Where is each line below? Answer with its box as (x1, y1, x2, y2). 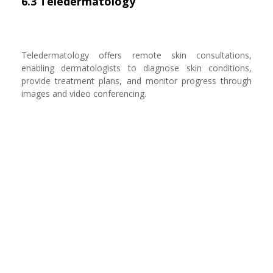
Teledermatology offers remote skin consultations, (21, 49, 252, 61)
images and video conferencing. (21, 88, 146, 99)
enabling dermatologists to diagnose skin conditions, (21, 62, 252, 74)
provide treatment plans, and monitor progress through (21, 75, 252, 87)
